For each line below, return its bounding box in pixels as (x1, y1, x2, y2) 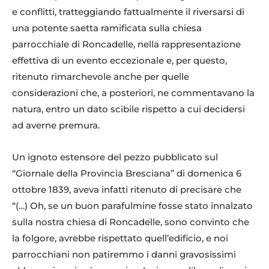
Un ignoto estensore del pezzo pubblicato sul (12, 151, 218, 163)
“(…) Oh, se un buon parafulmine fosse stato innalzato (12, 200, 253, 212)
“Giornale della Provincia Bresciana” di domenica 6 (12, 168, 241, 180)
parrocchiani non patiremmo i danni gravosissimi (12, 249, 236, 261)
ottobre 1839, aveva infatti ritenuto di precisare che (12, 184, 241, 196)
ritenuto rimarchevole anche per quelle (12, 71, 189, 83)
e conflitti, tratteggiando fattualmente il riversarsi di (12, 6, 244, 18)
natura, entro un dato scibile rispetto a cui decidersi (12, 103, 245, 115)
